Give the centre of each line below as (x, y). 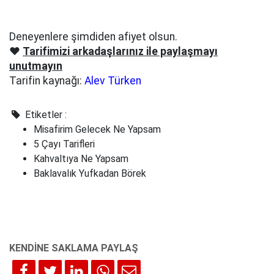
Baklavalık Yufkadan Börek (90, 174)
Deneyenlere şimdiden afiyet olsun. (93, 37)
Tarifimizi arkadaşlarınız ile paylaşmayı (120, 52)
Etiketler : (45, 115)
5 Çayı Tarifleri (64, 144)
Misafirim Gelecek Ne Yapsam (97, 130)
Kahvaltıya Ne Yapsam (81, 159)
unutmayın (36, 66)
